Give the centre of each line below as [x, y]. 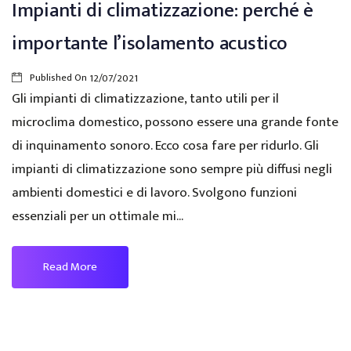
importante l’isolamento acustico [150, 44]
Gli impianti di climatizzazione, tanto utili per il [145, 98]
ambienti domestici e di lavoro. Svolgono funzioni [154, 192]
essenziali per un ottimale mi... [98, 216]
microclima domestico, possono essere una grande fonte [175, 122]
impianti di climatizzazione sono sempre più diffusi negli [172, 169]
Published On [58, 78]
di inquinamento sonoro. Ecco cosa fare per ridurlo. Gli [165, 145]
